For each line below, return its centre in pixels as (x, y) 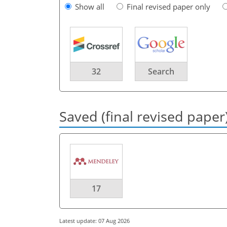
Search (161, 71)
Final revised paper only (168, 6)
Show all (90, 6)
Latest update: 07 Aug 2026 (94, 220)
